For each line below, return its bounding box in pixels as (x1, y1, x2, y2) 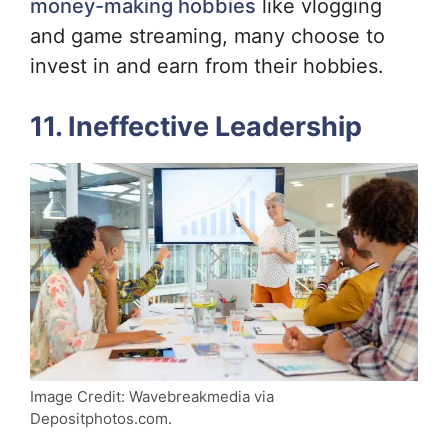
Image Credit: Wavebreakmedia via (30, 386, 274, 406)
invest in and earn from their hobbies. (30, 53, 390, 78)
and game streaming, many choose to (30, 23, 385, 48)
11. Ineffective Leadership (30, 109, 362, 143)
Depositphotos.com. (30, 408, 172, 428)
